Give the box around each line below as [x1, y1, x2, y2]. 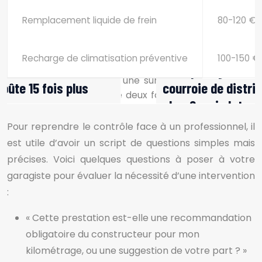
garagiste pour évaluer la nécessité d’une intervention [7, 169, 255, 182]
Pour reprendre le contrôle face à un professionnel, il [7, 120, 255, 133]
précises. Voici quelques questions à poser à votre [7, 153, 255, 166]
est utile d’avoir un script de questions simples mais [7, 136, 255, 150]
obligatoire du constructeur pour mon [26, 227, 199, 241]
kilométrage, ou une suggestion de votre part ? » [26, 244, 247, 257]
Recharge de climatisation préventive [22, 52, 188, 64]
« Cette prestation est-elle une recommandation [26, 211, 251, 225]
